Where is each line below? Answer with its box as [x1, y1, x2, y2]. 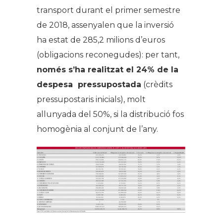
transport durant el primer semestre [37, 5, 180, 15]
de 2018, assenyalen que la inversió [37, 20, 174, 30]
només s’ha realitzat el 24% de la [37, 65, 178, 75]
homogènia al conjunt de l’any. [37, 124, 158, 134]
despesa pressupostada [37, 80, 141, 90]
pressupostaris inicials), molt [37, 95, 146, 105]
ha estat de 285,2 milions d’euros [37, 35, 165, 45]
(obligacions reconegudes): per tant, [37, 50, 181, 60]
